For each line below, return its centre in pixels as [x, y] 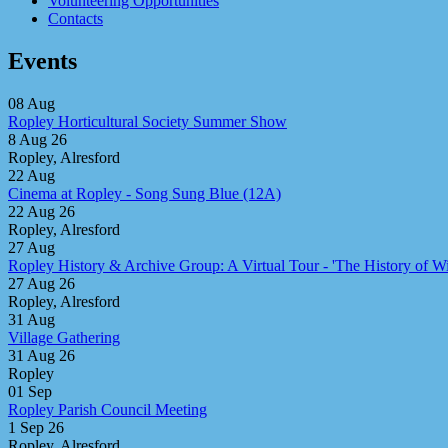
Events [42, 60]
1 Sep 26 [36, 427]
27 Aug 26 [41, 283]
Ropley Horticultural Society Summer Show [147, 121]
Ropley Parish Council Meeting [107, 409]
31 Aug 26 [41, 355]
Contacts [75, 18]
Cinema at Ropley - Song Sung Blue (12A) [144, 193]
